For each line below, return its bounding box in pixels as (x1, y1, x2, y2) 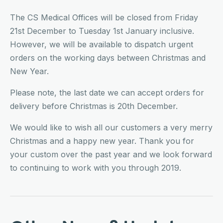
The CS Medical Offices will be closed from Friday (10, 12, 198, 22)
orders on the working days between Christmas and (10, 52, 206, 63)
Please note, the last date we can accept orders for (10, 87, 204, 98)
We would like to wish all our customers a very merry (10, 122, 213, 132)
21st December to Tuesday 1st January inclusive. (10, 25, 194, 36)
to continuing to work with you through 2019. (10, 162, 181, 173)
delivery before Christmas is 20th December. (10, 101, 178, 111)
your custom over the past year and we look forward (10, 149, 212, 159)
